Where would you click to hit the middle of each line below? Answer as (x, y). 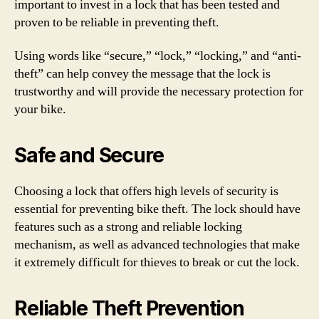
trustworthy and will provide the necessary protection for (159, 91)
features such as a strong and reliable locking (128, 227)
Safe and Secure (89, 155)
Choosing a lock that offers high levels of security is (146, 191)
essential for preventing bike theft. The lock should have (157, 209)
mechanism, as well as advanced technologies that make (157, 245)
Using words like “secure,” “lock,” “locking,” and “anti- (158, 56)
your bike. (40, 109)
